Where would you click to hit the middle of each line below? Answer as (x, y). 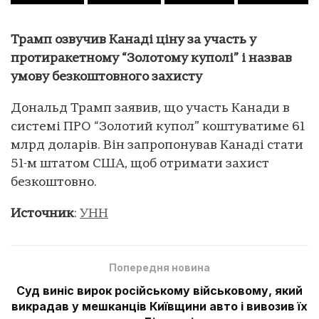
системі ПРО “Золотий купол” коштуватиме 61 (158, 127)
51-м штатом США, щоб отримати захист (140, 164)
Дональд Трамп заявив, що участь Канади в (150, 108)
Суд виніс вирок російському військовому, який (159, 290)
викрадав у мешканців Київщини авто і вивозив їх (159, 306)
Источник (42, 214)
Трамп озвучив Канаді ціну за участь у (134, 40)
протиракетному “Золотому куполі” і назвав (151, 58)
